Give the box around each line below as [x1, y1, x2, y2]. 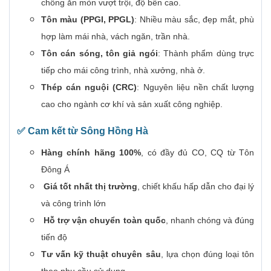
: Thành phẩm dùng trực [157, 48, 255, 59]
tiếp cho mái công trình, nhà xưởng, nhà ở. [41, 65, 205, 76]
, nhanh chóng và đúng [165, 215, 255, 226]
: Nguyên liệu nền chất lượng [137, 82, 254, 93]
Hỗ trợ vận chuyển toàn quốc [44, 215, 166, 226]
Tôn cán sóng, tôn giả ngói [41, 48, 158, 59]
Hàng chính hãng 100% [41, 148, 142, 158]
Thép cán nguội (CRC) [41, 82, 137, 93]
